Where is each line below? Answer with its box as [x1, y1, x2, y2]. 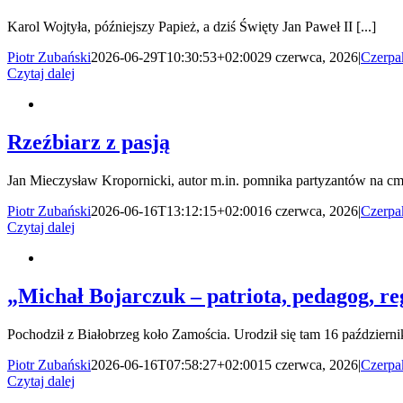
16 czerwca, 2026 [257, 203, 358, 219]
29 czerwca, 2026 [257, 49, 358, 66]
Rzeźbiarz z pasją [7, 130, 170, 155]
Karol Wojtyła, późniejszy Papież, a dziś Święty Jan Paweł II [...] [7, 19, 376, 35]
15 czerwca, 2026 [257, 357, 358, 373]
